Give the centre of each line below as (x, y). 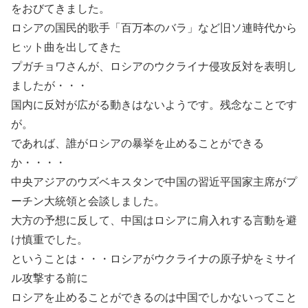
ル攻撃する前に (49, 278)
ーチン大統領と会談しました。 (88, 201)
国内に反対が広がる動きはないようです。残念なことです (154, 105)
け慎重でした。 (49, 240)
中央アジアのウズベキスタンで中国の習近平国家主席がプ (154, 182)
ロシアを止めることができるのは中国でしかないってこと (154, 297)
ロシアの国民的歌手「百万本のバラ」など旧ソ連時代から (154, 28)
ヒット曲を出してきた (66, 47)
